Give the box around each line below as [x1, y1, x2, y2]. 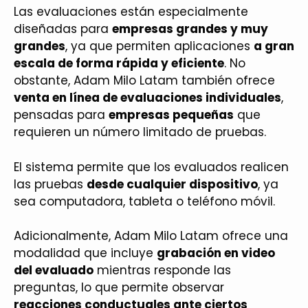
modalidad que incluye [14, 245, 157, 261]
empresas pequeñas [109, 107, 234, 123]
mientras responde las [93, 262, 231, 278]
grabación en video [157, 245, 275, 261]
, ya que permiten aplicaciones [65, 38, 254, 54]
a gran [254, 38, 294, 54]
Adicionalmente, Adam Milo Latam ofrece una [14, 228, 288, 244]
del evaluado [14, 262, 93, 278]
